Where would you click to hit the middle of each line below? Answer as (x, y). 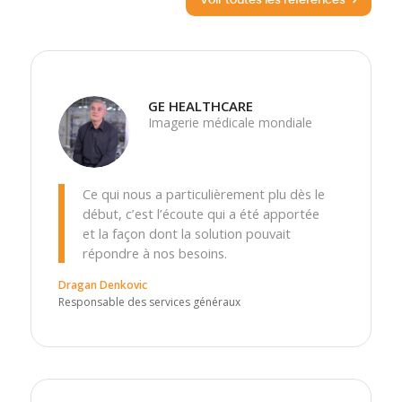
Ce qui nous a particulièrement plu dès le (203, 194)
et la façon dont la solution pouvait (186, 234)
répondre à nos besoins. (154, 253)
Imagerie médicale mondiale (230, 123)
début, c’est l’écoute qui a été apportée (201, 214)
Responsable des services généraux (149, 301)
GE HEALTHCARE (200, 106)
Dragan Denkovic (102, 284)
